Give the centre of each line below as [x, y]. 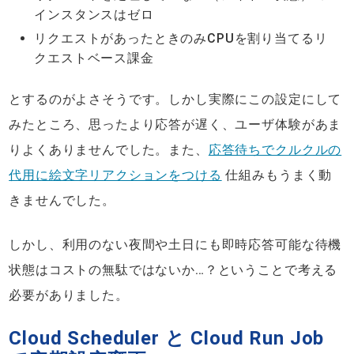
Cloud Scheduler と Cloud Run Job [167, 338]
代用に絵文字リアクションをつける [115, 175]
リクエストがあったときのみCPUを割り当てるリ [181, 38]
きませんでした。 [62, 200]
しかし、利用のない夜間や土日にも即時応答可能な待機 [175, 244]
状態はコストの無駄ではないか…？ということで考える [173, 269]
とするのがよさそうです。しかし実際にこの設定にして [175, 99]
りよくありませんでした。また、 [109, 149]
